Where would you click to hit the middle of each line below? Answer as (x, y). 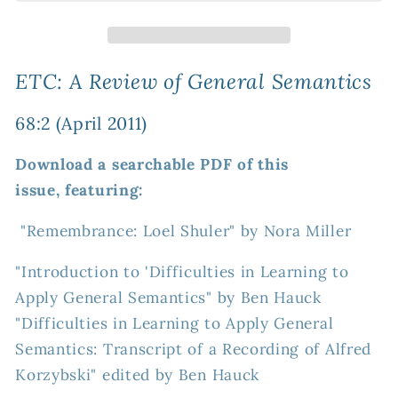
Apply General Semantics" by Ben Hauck (168, 298)
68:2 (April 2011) (81, 123)
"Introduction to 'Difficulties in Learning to (182, 272)
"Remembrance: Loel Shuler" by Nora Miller (183, 231)
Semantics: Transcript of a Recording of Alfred (193, 350)
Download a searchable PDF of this (152, 164)
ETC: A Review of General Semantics (194, 82)
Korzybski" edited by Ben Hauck (137, 375)
